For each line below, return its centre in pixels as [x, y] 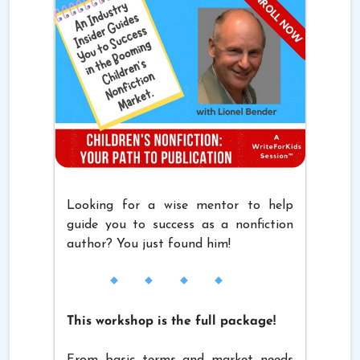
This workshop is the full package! [171, 321]
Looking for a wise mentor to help [180, 205]
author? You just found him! [149, 244]
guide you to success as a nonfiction [180, 225]
